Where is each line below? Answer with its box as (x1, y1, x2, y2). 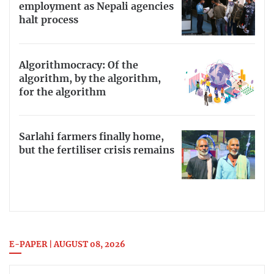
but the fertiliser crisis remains (19, 146, 174, 156)
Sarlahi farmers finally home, (19, 132, 164, 143)
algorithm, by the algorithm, (19, 73, 161, 84)
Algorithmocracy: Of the (19, 60, 138, 70)
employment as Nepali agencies (19, 1, 174, 12)
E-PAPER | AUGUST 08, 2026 (9, 241, 125, 250)
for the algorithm (19, 87, 106, 97)
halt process (19, 15, 78, 25)
